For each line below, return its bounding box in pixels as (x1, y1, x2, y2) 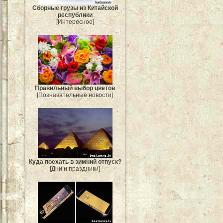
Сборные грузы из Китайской (32, 4, 118, 12)
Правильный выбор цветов (35, 85, 115, 92)
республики (58, 11, 93, 19)
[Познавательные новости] (37, 92, 113, 99)
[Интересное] (56, 18, 94, 26)
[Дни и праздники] (50, 165, 101, 172)
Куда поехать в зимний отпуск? (29, 158, 121, 165)
